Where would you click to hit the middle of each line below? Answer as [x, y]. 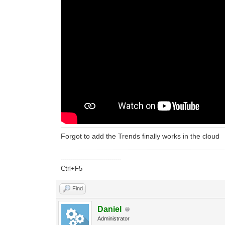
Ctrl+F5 [72, 169]
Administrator [114, 219]
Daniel [110, 209]
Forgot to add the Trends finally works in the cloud [140, 136]
